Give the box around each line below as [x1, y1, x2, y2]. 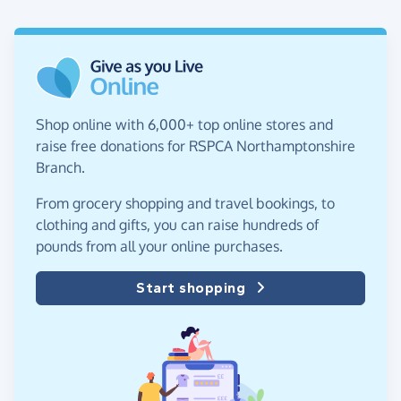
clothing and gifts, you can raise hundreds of [36, 215, 319, 234]
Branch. [36, 158, 85, 176]
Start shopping [136, 278, 245, 296]
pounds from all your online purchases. [36, 236, 283, 255]
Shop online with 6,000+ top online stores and [36, 115, 333, 133]
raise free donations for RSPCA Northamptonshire [36, 136, 355, 155]
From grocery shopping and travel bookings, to [36, 193, 335, 212]
